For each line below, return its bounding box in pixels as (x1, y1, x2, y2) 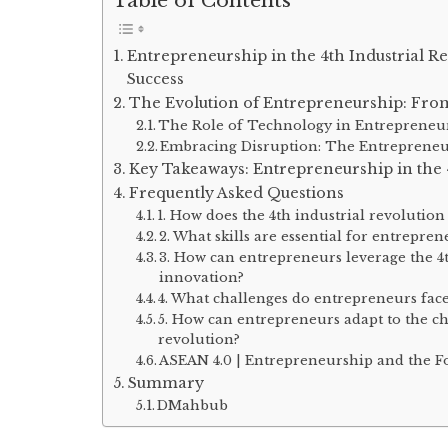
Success (126, 70, 184, 89)
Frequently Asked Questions (128, 184, 344, 203)
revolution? (158, 331, 241, 349)
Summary (127, 374, 204, 393)
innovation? (159, 269, 245, 287)
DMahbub (157, 397, 229, 415)
